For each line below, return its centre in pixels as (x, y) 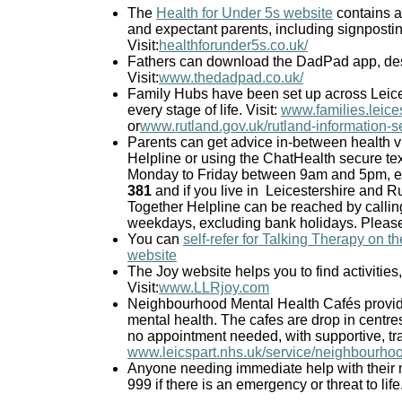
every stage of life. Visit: (204, 110)
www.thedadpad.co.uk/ (231, 78)
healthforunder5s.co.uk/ (233, 46)
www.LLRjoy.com (214, 288)
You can (155, 240)
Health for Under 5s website (245, 13)
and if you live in (207, 191)
